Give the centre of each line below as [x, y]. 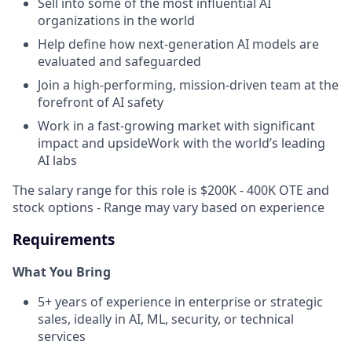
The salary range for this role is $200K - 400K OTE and [171, 191]
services [62, 336]
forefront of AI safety [101, 103]
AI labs [57, 161]
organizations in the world [116, 21]
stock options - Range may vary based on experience [169, 208]
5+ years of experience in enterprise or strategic [180, 301]
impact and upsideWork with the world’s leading [181, 143]
